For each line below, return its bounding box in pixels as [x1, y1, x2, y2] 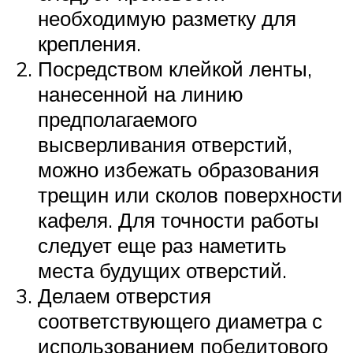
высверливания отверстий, [38, 131, 292, 157]
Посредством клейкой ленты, [38, 55, 312, 81]
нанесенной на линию [38, 80, 243, 106]
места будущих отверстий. [38, 257, 287, 283]
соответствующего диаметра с [38, 307, 322, 333]
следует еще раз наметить [38, 232, 287, 258]
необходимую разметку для [38, 5, 296, 31]
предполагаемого [38, 106, 197, 132]
